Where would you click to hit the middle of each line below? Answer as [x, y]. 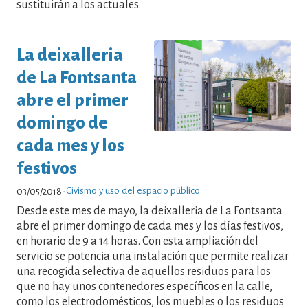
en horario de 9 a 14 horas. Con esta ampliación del [137, 242]
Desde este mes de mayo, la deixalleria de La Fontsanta [150, 211]
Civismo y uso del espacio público [133, 191]
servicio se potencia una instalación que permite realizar [153, 257]
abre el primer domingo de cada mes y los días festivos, [150, 227]
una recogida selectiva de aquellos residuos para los [144, 272]
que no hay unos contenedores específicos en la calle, [144, 287]
